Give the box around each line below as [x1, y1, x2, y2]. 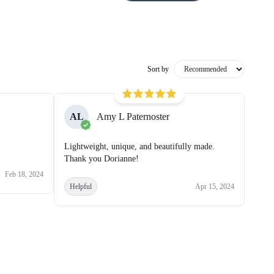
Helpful [70, 182, 92, 191]
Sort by [147, 64, 169, 73]
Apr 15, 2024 [195, 182, 234, 191]
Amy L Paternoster [97, 111, 169, 122]
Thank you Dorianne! [64, 154, 139, 163]
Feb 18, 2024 [5, 169, 43, 179]
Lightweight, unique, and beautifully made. [64, 141, 215, 151]
